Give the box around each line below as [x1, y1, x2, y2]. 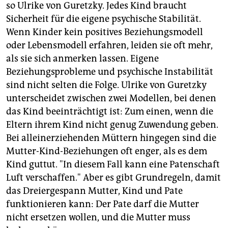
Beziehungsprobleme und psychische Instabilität [6, 66, 213, 78]
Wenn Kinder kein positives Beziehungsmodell [6, 26, 203, 38]
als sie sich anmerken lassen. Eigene [6, 53, 159, 65]
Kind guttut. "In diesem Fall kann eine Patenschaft [6, 159, 220, 170]
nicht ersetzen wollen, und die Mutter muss [6, 212, 190, 223]
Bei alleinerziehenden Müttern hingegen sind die [6, 132, 216, 144]
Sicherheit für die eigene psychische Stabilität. [6, 13, 201, 25]
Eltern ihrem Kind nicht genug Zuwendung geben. [6, 119, 218, 131]
